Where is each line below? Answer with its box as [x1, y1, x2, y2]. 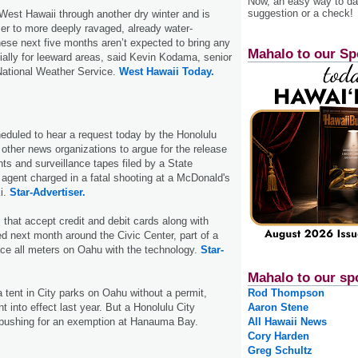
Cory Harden [248, 330, 309, 343]
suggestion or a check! [248, 6, 353, 19]
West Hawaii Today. [119, 65, 214, 78]
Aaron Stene [248, 301, 308, 314]
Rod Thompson [248, 287, 324, 300]
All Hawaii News [248, 316, 327, 328]
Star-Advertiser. [10, 185, 86, 198]
